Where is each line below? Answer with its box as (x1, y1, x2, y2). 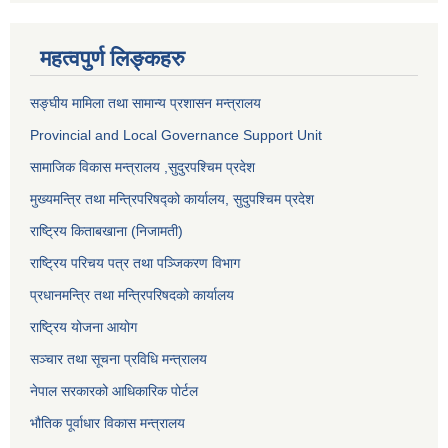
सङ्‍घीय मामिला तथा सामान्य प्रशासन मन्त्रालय (30, 94, 261, 111)
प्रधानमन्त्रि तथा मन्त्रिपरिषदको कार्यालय (30, 286, 234, 303)
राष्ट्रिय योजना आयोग (30, 318, 137, 335)
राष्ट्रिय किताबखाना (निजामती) (30, 222, 183, 239)
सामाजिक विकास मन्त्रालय (30, 158, 160, 175)
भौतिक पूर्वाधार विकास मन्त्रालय (30, 414, 185, 431)
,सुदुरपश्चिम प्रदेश (160, 158, 255, 175)
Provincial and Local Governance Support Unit (30, 126, 322, 143)
